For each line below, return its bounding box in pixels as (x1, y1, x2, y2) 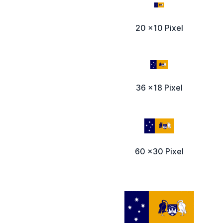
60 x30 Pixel (135, 146, 184, 157)
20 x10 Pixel (135, 23, 183, 33)
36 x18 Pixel (136, 83, 183, 93)
